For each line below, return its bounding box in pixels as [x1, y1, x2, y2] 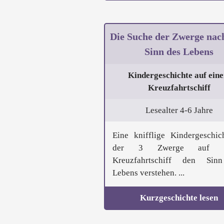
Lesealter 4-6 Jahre [145, 105, 213, 115]
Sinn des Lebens [144, 46, 213, 57]
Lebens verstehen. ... [112, 168, 184, 178]
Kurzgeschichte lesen [140, 193, 218, 203]
